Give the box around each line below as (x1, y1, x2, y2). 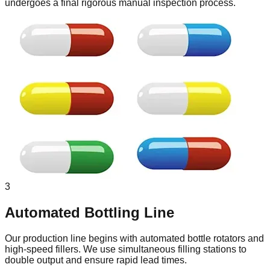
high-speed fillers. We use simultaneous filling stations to (5, 244, 246, 255)
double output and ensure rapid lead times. (5, 255, 187, 266)
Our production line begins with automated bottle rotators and (5, 233, 264, 244)
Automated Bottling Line (5, 204, 174, 221)
